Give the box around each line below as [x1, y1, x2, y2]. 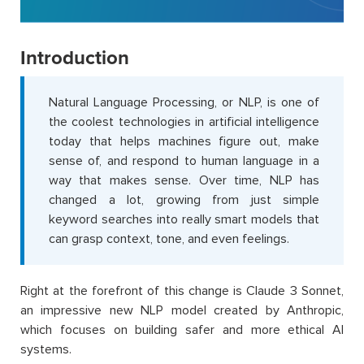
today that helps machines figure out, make [49, 133, 319, 150]
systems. [20, 341, 71, 358]
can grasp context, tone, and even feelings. [49, 231, 289, 248]
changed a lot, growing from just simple [49, 192, 319, 209]
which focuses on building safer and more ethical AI [20, 322, 344, 339]
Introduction [20, 46, 129, 71]
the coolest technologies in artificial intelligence [49, 114, 319, 131]
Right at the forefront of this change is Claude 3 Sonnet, [20, 283, 344, 300]
